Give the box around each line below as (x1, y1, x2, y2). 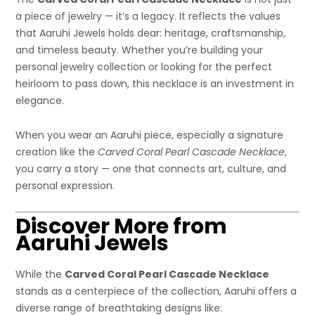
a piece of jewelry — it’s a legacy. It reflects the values (15, 8, 281, 23)
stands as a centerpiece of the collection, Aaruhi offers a (15, 283, 297, 298)
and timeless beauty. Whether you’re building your (15, 42, 264, 57)
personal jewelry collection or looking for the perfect (15, 59, 273, 74)
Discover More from (15, 211, 228, 241)
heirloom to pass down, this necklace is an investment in (15, 76, 295, 91)
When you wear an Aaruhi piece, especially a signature (15, 127, 284, 142)
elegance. (15, 93, 65, 108)
